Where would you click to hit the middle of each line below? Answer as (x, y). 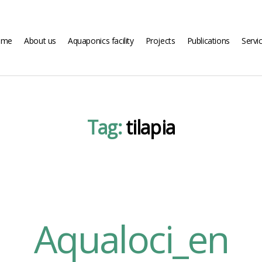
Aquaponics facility (101, 40)
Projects (160, 40)
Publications (208, 40)
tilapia (150, 127)
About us (40, 40)
